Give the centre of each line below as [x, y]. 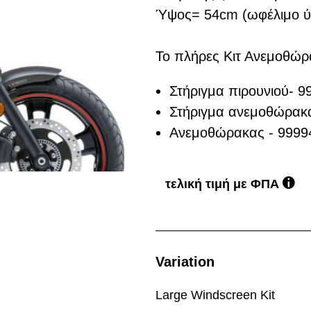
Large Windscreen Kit [215, 295]
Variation [185, 262]
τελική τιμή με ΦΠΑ [222, 184]
